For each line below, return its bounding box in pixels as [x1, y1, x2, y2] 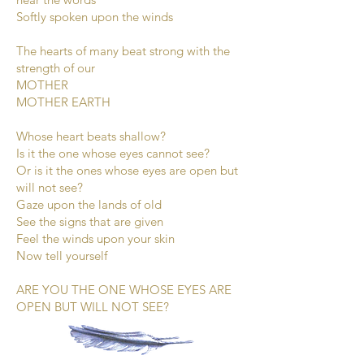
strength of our [16, 60, 95, 76]
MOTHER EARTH [16, 94, 110, 110]
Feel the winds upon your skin [16, 231, 175, 246]
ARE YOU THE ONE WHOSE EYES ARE [16, 282, 232, 297]
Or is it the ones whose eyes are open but [16, 162, 238, 178]
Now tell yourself [16, 248, 107, 263]
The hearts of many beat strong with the [16, 43, 230, 58]
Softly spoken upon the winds [16, 9, 173, 24]
